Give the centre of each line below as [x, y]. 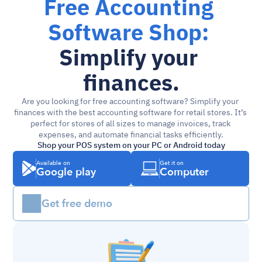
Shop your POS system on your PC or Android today [131, 145]
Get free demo [77, 204]
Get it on [172, 163]
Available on [54, 163]
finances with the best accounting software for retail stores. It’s [130, 113]
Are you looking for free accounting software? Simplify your [130, 101]
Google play [66, 172]
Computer [184, 172]
